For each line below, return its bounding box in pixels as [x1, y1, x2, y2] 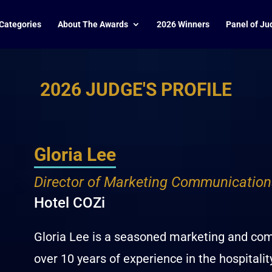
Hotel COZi [33, 194, 105, 211]
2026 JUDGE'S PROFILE [40, 78, 232, 100]
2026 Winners [157, 19, 209, 29]
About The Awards [58, 19, 128, 29]
